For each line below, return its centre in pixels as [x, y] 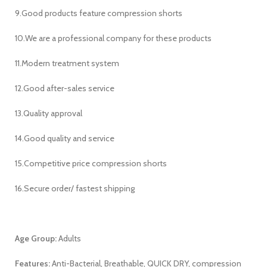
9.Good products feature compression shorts [99, 13]
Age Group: [36, 239]
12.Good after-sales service [65, 89]
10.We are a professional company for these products [113, 38]
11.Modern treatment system [67, 63]
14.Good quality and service [65, 139]
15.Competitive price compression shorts [91, 164]
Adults [69, 239]
